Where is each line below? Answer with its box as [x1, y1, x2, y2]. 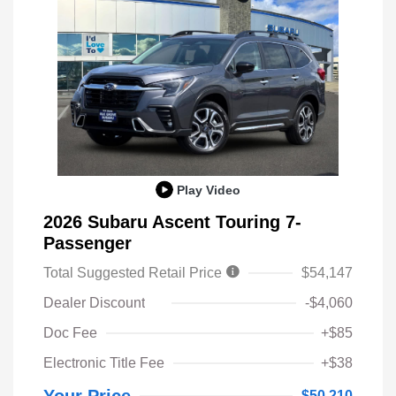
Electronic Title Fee [43, 355, 164, 371]
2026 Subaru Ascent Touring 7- [43, 212, 301, 232]
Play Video [177, 182, 240, 197]
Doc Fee [43, 325, 97, 341]
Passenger [43, 233, 132, 254]
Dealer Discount [43, 295, 145, 311]
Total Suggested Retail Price [43, 265, 225, 281]
